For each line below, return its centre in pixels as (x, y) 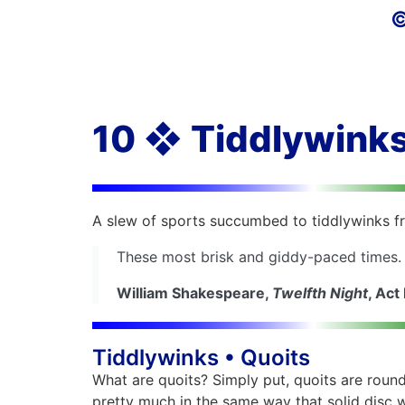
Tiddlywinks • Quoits (201, 358)
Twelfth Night (320, 293)
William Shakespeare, (194, 293)
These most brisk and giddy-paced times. (259, 257)
